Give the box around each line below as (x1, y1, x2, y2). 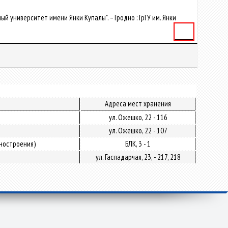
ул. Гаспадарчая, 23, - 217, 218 (95, 152, 181, 162)
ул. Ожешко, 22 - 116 (108, 112, 167, 122)
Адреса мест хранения (105, 99, 171, 108)
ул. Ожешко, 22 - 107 (108, 126, 167, 135)
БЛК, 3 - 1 (125, 139, 151, 149)
